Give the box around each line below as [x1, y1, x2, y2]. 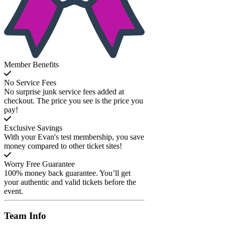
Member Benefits [4, 60, 59, 69]
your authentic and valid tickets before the [4, 177, 136, 186]
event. [4, 186, 23, 195]
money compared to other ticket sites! [4, 141, 122, 150]
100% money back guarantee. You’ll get [4, 168, 131, 177]
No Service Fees [4, 78, 56, 87]
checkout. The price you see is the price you [4, 96, 143, 105]
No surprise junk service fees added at [4, 87, 124, 96]
